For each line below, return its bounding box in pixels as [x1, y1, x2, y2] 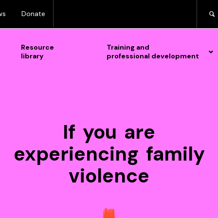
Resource [20, 43, 54, 52]
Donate [21, 9, 45, 18]
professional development [107, 52, 200, 60]
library [20, 52, 43, 60]
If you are [63, 119, 155, 145]
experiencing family [13, 141, 205, 166]
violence [69, 163, 149, 188]
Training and [107, 43, 150, 52]
